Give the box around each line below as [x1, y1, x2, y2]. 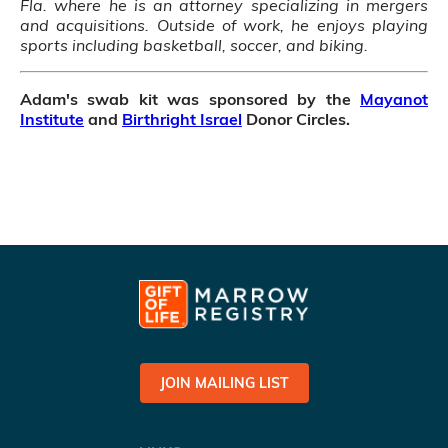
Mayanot [360, 89, 428, 109]
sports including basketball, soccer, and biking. [20, 35, 376, 55]
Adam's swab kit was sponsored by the [20, 89, 360, 109]
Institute [20, 109, 84, 129]
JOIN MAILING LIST [159, 374, 289, 393]
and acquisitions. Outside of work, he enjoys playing [20, 15, 428, 35]
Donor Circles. [242, 109, 354, 129]
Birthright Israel [122, 109, 242, 129]
